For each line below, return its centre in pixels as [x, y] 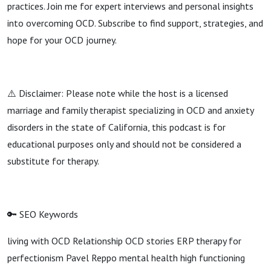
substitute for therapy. [53, 161]
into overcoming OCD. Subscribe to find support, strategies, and [135, 23]
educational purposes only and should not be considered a [124, 144]
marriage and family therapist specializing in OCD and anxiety [130, 110]
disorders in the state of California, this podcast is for [116, 127]
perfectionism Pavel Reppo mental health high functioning [126, 258]
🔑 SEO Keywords [43, 214]
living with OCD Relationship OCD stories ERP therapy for [124, 241]
